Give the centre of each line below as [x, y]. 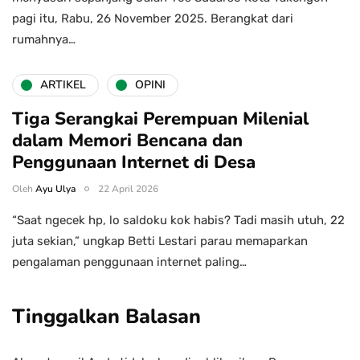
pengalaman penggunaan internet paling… [129, 262]
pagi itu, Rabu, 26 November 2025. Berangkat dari [153, 18]
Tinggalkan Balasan [106, 316]
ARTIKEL [63, 85]
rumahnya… [44, 39]
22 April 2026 [128, 188]
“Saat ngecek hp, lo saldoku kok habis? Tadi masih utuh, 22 [178, 220]
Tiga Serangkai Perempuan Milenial [160, 119]
